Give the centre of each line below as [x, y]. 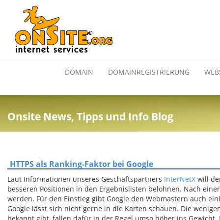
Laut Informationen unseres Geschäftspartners [86, 179]
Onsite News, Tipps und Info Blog [90, 116]
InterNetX [180, 179]
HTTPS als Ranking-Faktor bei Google [82, 164]
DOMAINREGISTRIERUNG [149, 72]
